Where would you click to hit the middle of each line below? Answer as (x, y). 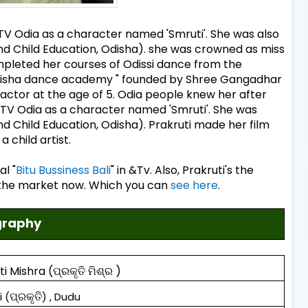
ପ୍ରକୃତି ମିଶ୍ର (85, 272)
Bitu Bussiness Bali (63, 170)
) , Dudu (62, 297)
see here (194, 185)
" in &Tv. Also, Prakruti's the (182, 170)
